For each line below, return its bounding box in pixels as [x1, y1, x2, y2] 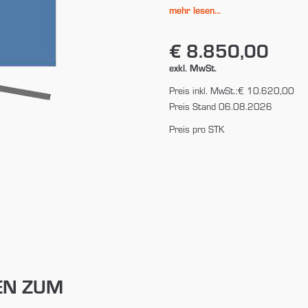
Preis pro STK [168, 122, 224, 135]
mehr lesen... [168, 3, 221, 16]
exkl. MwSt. [168, 60, 217, 74]
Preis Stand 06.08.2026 [168, 99, 272, 113]
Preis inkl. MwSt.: [168, 83, 238, 97]
